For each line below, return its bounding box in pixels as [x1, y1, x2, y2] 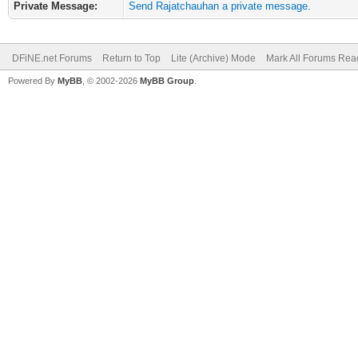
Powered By [8, 76, 58, 86]
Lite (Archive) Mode [171, 53, 256, 64]
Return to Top [102, 53, 161, 64]
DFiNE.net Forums [12, 53, 92, 64]
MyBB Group [140, 76, 194, 86]
